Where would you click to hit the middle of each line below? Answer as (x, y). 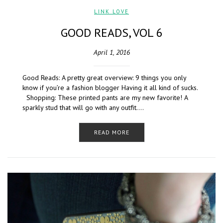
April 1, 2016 (111, 53)
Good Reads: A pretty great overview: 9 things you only (104, 78)
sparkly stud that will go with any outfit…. (83, 108)
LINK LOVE (111, 12)
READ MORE (111, 132)
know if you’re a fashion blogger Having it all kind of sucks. (110, 88)
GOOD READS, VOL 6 (111, 33)
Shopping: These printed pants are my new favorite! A (105, 98)
